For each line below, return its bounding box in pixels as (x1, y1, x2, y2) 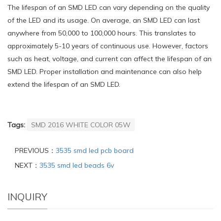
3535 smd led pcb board (56, 146, 134, 155)
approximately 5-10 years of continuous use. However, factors (7, 41, 208, 50)
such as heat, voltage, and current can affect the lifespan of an (7, 54, 212, 63)
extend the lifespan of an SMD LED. (7, 79, 120, 89)
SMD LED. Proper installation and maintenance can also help (7, 67, 202, 76)
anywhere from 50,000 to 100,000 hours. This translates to (7, 28, 196, 37)
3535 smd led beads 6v (39, 160, 114, 170)
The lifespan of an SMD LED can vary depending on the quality (7, 2, 210, 12)
